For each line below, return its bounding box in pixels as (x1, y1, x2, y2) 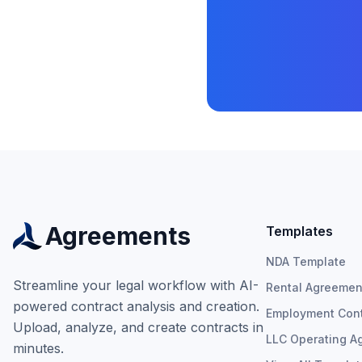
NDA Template (266, 255, 347, 268)
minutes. (13, 340, 64, 356)
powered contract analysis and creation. (13, 298, 259, 314)
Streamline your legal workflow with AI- (13, 277, 259, 293)
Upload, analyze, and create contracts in (13, 319, 263, 335)
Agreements (45, 221, 191, 250)
